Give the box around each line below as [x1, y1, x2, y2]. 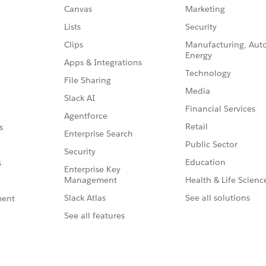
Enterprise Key [64, 164, 121, 175]
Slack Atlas [64, 192, 106, 204]
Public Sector [185, 139, 237, 150]
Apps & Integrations [64, 57, 142, 68]
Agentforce [64, 110, 107, 122]
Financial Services [185, 103, 255, 115]
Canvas [64, 4, 92, 15]
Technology [185, 68, 231, 79]
